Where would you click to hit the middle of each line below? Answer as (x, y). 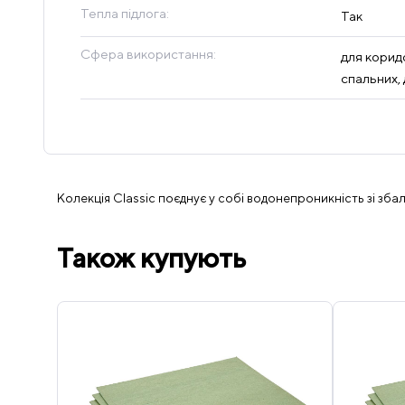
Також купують (151, 258)
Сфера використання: (148, 54)
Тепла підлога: (125, 14)
